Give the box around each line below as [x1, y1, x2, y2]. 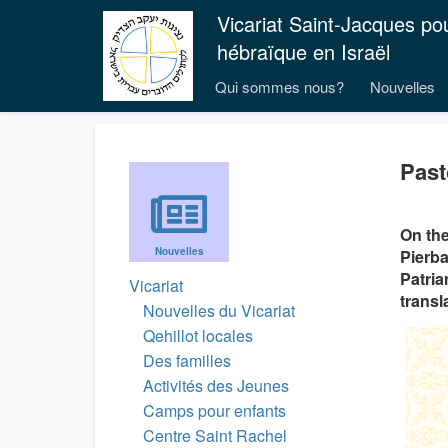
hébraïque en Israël [217, 37, 390, 66]
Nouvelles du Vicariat [143, 299, 295, 322]
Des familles [143, 349, 231, 372]
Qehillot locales [143, 324, 253, 347]
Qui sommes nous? [215, 76, 344, 97]
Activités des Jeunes [143, 374, 289, 397]
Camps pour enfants [143, 399, 286, 422]
